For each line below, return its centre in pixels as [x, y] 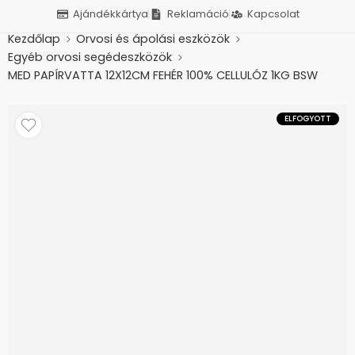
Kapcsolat [274, 14]
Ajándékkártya [111, 14]
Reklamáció [198, 14]
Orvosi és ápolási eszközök [153, 38]
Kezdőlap [34, 38]
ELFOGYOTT [308, 118]
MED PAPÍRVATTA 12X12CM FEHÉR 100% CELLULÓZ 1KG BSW [163, 75]
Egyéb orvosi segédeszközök [90, 57]
